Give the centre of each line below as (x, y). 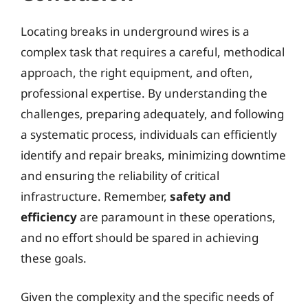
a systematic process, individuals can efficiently (149, 134)
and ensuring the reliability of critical (120, 176)
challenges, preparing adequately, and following (152, 114)
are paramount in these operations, (176, 217)
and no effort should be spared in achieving (140, 238)
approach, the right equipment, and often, (137, 73)
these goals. (54, 258)
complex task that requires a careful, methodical (153, 52)
